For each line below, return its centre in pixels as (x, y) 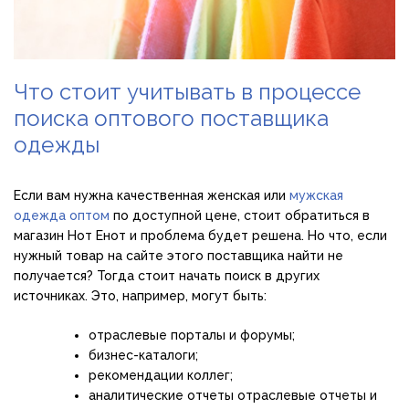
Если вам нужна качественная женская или (152, 196)
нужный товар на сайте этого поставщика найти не (178, 256)
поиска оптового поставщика (171, 119)
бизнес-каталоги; (143, 356)
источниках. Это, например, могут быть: (140, 296)
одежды (57, 145)
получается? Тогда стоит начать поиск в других (167, 276)
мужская (316, 196)
